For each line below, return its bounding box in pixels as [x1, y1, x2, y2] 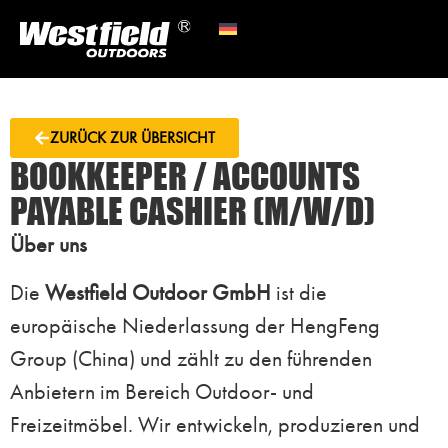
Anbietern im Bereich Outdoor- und [10, 377, 314, 405]
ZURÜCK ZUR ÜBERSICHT [50, 128, 215, 148]
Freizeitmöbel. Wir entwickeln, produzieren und [10, 410, 420, 438]
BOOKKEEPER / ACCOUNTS [10, 154, 360, 198]
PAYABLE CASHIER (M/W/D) [10, 189, 375, 233]
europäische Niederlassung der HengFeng [10, 311, 380, 339]
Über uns [10, 231, 87, 259]
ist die [271, 278, 327, 306]
